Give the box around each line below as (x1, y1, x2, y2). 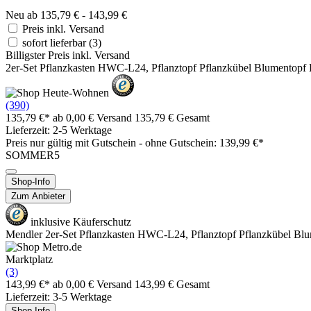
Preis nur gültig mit (6, 136, 92, 149)
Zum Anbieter (11, 190, 65, 201)
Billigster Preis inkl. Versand (6, 49, 130, 61)
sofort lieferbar (22, 36, 89, 49)
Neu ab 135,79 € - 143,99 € (6, 8, 127, 21)
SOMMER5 (6, 149, 60, 161)
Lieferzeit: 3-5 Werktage (6, 290, 112, 303)
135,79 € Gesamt (135, 111, 210, 124)
